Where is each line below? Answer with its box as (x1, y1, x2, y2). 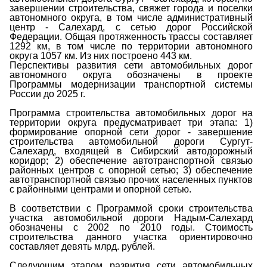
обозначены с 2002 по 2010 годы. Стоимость (10, 222, 253, 233)
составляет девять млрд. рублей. (10, 241, 155, 252)
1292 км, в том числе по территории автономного (10, 41, 253, 52)
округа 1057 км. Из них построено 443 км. (10, 51, 194, 61)
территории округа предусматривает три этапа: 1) (10, 117, 253, 128)
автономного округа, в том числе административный (10, 13, 253, 23)
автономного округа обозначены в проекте (10, 70, 253, 80)
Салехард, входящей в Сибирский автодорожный (10, 146, 253, 157)
